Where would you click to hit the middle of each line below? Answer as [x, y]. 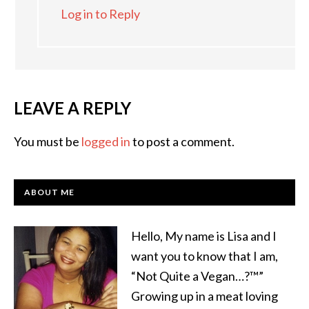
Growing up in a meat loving [205, 296]
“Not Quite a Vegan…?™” [197, 276]
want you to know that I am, [205, 256]
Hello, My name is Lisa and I [204, 236]
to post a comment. [182, 141]
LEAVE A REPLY [72, 108]
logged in [106, 141]
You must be [48, 141]
